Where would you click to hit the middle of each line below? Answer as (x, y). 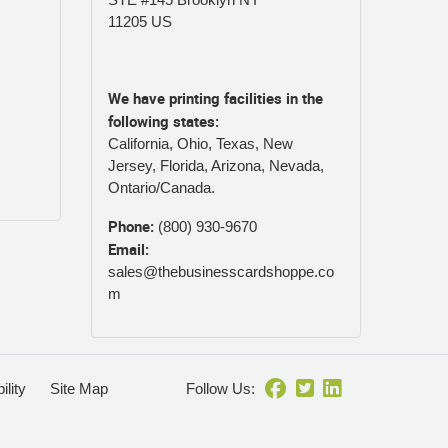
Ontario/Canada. (161, 187)
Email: (128, 248)
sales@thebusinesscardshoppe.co (221, 271)
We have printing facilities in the (215, 97)
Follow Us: (221, 388)
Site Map (79, 388)
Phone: (133, 225)
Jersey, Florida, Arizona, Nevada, (216, 165)
